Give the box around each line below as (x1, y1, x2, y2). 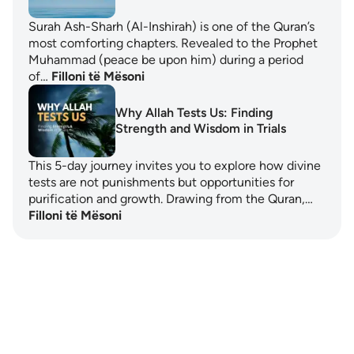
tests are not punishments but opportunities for (28, 175, 294, 190)
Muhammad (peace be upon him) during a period (28, 52, 303, 67)
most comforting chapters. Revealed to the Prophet (28, 36, 318, 51)
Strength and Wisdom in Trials (115, 121, 286, 136)
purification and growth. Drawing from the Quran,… (28, 191, 313, 206)
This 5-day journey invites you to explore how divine (28, 158, 321, 173)
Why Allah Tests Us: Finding (115, 105, 273, 120)
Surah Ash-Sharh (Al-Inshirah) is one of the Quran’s (28, 19, 314, 34)
